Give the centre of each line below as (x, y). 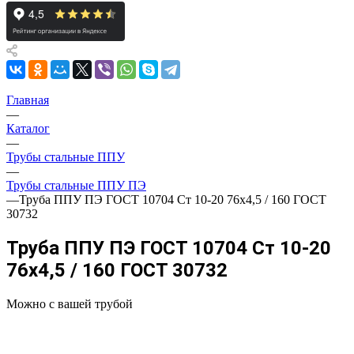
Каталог (28, 128)
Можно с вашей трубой (70, 303)
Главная (28, 100)
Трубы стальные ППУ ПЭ (76, 185)
